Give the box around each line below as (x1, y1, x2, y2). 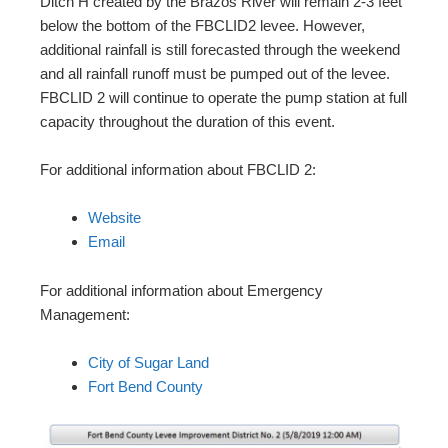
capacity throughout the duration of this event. (40, 112, 335, 130)
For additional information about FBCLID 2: (40, 160, 316, 178)
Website (88, 208, 141, 226)
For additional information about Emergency (40, 281, 323, 299)
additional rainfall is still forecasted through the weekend (40, 40, 400, 58)
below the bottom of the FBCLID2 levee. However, (40, 16, 365, 34)
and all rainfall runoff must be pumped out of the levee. (40, 64, 390, 82)
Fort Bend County (88, 377, 203, 395)
